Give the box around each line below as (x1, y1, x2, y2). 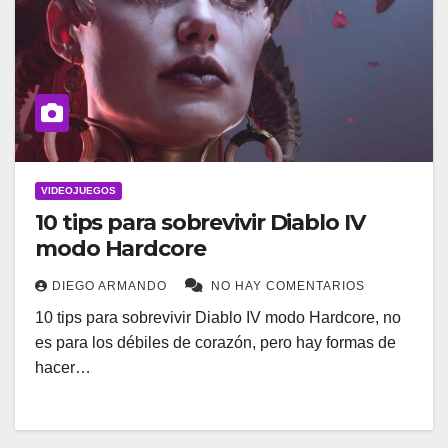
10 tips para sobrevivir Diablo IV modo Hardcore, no (35, 309, 401, 327)
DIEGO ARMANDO (52, 279, 171, 294)
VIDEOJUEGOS (41, 185, 116, 197)
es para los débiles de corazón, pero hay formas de (35, 334, 396, 352)
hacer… (35, 359, 91, 377)
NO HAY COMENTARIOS (211, 279, 365, 294)
